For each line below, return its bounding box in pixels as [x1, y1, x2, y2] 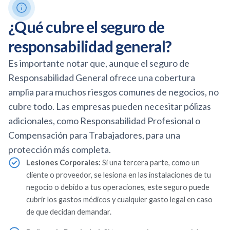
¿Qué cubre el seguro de [8, 17, 165, 36]
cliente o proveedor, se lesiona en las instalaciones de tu [26, 170, 211, 179]
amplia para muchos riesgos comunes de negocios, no [8, 86, 219, 98]
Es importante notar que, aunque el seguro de [8, 57, 189, 69]
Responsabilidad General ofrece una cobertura [8, 71, 195, 83]
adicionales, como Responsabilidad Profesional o [8, 114, 200, 126]
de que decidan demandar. [26, 207, 111, 216]
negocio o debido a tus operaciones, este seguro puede [26, 182, 209, 191]
